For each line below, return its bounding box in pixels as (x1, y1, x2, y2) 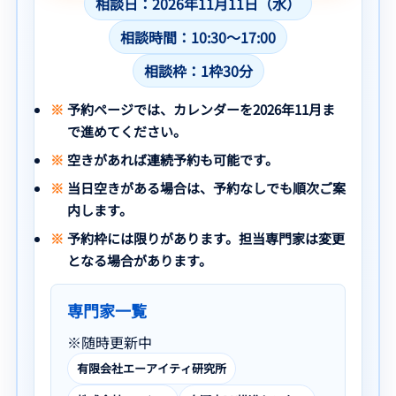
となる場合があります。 (66, 250, 212, 270)
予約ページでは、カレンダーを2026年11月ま (66, 99, 335, 118)
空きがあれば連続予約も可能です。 (66, 149, 278, 169)
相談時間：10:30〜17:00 (120, 26, 276, 48)
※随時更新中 (67, 331, 152, 353)
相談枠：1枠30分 (143, 59, 253, 81)
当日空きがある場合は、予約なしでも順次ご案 (66, 178, 346, 197)
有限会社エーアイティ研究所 (77, 360, 226, 377)
